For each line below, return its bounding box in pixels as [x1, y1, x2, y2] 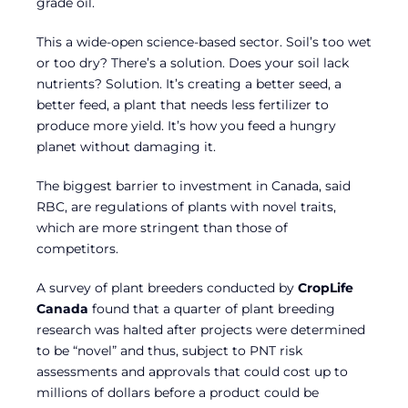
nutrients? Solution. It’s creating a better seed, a [36, 76, 342, 93]
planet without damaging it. [36, 138, 216, 156]
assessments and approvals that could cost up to [36, 363, 348, 381]
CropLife [298, 280, 353, 297]
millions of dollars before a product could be [36, 384, 319, 402]
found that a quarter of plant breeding [88, 301, 335, 318]
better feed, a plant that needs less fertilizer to [36, 97, 329, 114]
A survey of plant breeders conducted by [36, 280, 298, 297]
